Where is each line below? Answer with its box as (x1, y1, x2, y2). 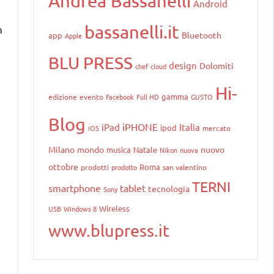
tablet (120, 182, 146, 194)
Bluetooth (182, 29, 221, 41)
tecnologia (148, 183, 190, 194)
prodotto (111, 162, 137, 172)
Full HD (136, 92, 159, 102)
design (169, 59, 197, 72)
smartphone (48, 182, 101, 194)
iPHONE (122, 120, 158, 133)
